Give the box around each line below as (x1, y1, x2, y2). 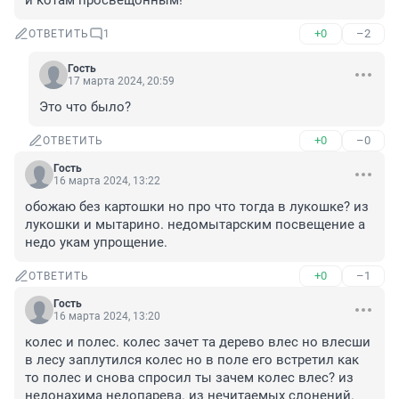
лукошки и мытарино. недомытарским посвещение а (25, 216, 365, 233)
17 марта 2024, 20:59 (68, 75, 175, 88)
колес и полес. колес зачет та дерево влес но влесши (25, 334, 370, 351)
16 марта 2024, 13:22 (53, 175, 160, 188)
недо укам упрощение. (25, 234, 167, 251)
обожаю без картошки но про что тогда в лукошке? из (25, 199, 369, 216)
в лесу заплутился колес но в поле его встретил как (25, 352, 359, 369)
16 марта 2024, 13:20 (53, 310, 160, 323)
